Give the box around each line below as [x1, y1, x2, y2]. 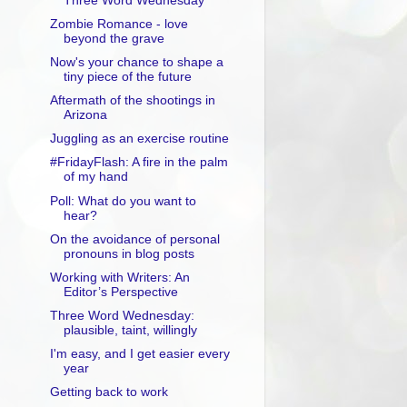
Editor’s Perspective [63, 284, 178, 299]
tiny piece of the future [63, 70, 192, 84]
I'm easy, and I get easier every [49, 347, 230, 361]
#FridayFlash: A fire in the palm [49, 155, 228, 170]
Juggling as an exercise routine [49, 132, 229, 146]
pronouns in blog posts [63, 246, 194, 261]
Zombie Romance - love [49, 16, 188, 31]
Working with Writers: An [49, 270, 190, 284]
